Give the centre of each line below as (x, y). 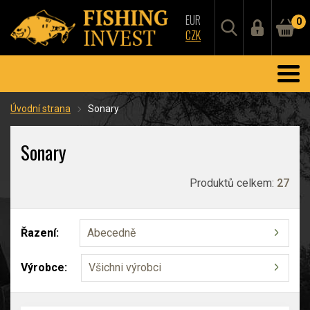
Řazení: (40, 233)
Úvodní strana (40, 109)
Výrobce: (44, 267)
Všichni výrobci (125, 267)
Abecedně (111, 233)
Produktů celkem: (233, 183)
